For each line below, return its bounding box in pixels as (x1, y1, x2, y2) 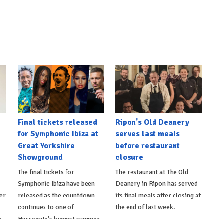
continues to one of (17, 202, 74, 211)
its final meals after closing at (115, 191, 201, 199)
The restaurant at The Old (115, 167, 189, 176)
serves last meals (115, 129, 180, 139)
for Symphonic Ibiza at (17, 129, 98, 139)
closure (115, 152, 144, 162)
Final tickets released (17, 117, 97, 127)
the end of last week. (115, 202, 175, 211)
